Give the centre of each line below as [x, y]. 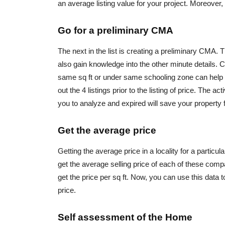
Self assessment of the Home [125, 217]
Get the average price [107, 131]
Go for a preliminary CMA [116, 31]
